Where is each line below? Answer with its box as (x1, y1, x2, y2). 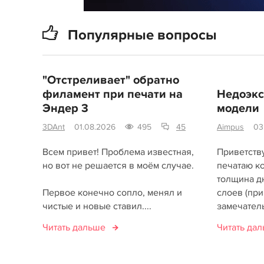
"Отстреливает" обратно (42, 73, 179, 87)
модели (216, 101, 259, 115)
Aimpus (216, 122, 244, 132)
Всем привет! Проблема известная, (42, 146, 194, 158)
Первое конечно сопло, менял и (42, 187, 182, 199)
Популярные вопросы (68, 27, 217, 44)
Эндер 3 (42, 101, 88, 115)
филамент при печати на (42, 87, 183, 101)
